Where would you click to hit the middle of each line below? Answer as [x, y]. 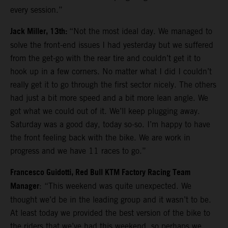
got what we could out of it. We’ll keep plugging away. [105, 111]
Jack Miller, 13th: [40, 32]
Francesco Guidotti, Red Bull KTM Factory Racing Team [101, 173]
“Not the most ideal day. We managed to [141, 32]
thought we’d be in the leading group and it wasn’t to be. [111, 200]
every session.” [36, 10]
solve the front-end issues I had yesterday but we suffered [112, 45]
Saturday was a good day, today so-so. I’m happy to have [110, 125]
